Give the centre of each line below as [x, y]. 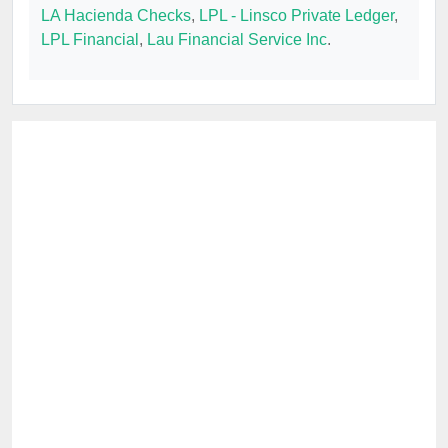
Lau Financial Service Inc [237, 40]
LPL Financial [90, 40]
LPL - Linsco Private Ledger [296, 16]
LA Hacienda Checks [116, 16]
